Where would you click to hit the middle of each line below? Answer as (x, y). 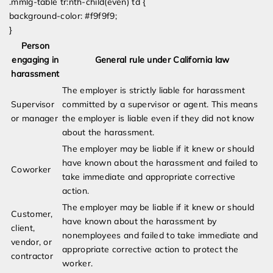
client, (23, 228)
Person (35, 46)
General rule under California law (162, 60)
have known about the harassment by (140, 222)
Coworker (31, 170)
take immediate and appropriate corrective (149, 177)
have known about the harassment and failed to (160, 163)
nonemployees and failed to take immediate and (160, 236)
